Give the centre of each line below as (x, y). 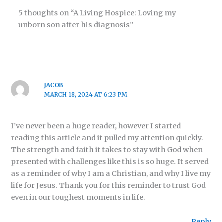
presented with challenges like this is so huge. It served (110, 161)
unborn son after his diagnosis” (76, 25)
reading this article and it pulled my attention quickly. (107, 138)
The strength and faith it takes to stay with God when (107, 149)
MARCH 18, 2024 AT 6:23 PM (85, 95)
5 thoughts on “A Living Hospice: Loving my (97, 13)
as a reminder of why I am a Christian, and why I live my (111, 173)
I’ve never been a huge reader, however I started (96, 126)
